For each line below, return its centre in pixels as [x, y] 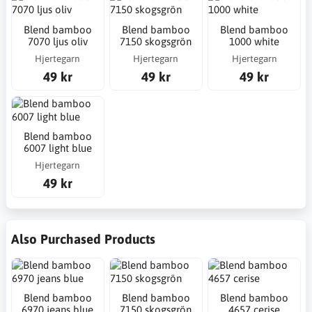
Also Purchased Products [83, 239]
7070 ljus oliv [57, 41]
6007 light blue [57, 148]
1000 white [255, 41]
